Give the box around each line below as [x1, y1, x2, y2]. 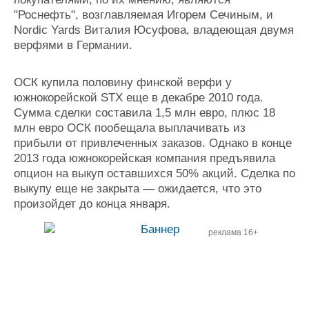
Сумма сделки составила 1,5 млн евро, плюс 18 [14, 106, 275, 119]
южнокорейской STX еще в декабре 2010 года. [14, 91, 263, 104]
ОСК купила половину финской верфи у [14, 76, 232, 89]
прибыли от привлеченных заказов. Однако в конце [14, 137, 292, 150]
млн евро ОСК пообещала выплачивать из [14, 121, 246, 134]
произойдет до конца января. [14, 197, 170, 210]
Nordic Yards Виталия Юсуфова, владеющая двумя [14, 23, 294, 37]
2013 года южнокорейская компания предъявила [14, 152, 275, 165]
